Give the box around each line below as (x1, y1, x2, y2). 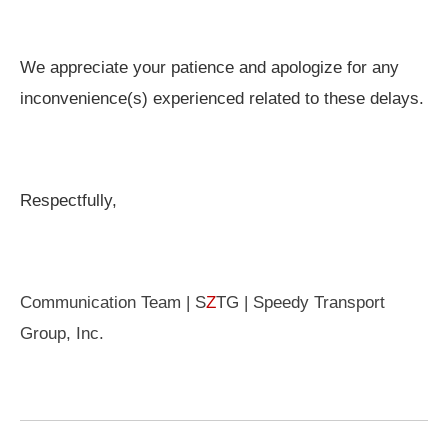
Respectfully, (20, 191, 117, 211)
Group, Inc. (20, 324, 104, 344)
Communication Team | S (20, 293, 206, 313)
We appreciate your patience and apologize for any (20, 58, 399, 78)
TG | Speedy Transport (216, 293, 385, 313)
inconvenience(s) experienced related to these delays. (20, 89, 424, 109)
